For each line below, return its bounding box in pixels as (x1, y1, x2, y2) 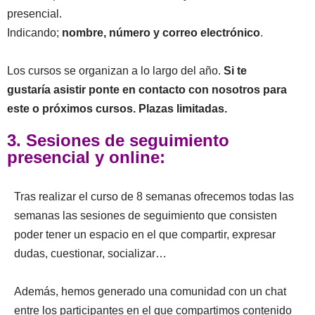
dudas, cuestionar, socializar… (14, 247, 167, 259)
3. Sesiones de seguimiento (7, 131, 229, 150)
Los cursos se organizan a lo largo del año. (7, 65, 224, 77)
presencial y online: (7, 148, 165, 167)
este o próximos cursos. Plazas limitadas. (7, 103, 227, 115)
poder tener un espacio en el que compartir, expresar (14, 229, 276, 240)
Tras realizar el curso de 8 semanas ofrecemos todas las (14, 191, 294, 202)
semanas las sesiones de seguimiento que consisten (14, 210, 277, 221)
